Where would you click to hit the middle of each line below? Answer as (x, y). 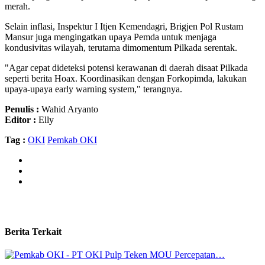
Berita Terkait (33, 231)
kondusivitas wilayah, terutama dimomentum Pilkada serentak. (121, 47)
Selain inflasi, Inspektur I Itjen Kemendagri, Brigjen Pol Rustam (124, 26)
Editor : (20, 119)
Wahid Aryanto (69, 109)
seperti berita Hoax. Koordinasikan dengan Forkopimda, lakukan (126, 78)
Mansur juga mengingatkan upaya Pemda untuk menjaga (111, 37)
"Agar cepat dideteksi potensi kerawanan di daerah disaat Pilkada (126, 67)
